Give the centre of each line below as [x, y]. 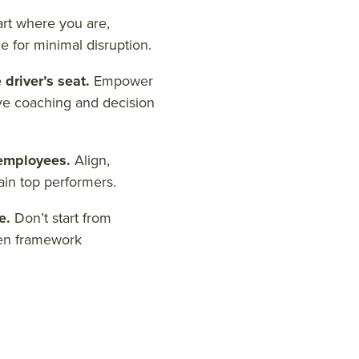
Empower [123, 81]
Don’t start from [63, 218]
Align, [92, 160]
